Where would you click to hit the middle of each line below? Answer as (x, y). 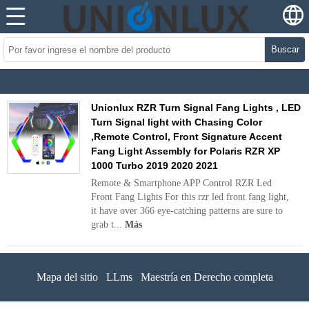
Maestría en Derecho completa (207, 277)
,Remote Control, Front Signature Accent (187, 137)
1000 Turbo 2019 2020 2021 (154, 166)
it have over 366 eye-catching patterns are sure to (187, 211)
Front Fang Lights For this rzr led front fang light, (190, 197)
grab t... (108, 225)
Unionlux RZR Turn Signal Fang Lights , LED (196, 108)
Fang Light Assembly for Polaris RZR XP (186, 151)
